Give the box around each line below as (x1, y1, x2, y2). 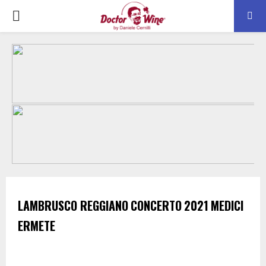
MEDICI (211, 197, 243, 214)
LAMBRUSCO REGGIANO (18, 197, 128, 214)
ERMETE (18, 217, 55, 235)
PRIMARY (11, 7, 71, 24)
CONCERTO (131, 197, 182, 214)
